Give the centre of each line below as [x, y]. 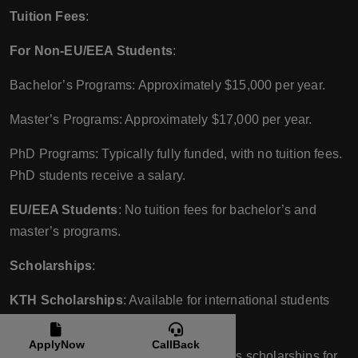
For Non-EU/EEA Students [91, 51]
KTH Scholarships [66, 300]
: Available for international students [226, 300]
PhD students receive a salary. [98, 176]
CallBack [175, 344]
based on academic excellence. [101, 322]
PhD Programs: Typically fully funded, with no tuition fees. [176, 154]
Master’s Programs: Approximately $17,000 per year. [161, 120]
